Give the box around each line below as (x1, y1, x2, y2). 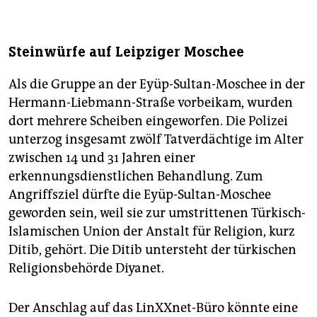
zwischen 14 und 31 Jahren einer (8, 149, 195, 166)
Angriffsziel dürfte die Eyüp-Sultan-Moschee (8, 186, 271, 202)
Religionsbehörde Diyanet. (8, 260, 164, 276)
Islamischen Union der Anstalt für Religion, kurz (8, 223, 295, 239)
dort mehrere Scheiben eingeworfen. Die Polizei (8, 113, 288, 129)
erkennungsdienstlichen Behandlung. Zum (8, 168, 263, 184)
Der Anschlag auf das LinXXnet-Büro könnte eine (8, 299, 298, 316)
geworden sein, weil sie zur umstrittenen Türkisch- (8, 204, 306, 221)
